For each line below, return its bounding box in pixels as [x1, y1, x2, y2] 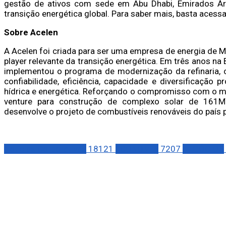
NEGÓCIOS [183, 143, 224, 154]
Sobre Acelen [4, 27, 58, 37]
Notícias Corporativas [4, 143, 86, 154]
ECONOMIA [116, 143, 158, 154]
